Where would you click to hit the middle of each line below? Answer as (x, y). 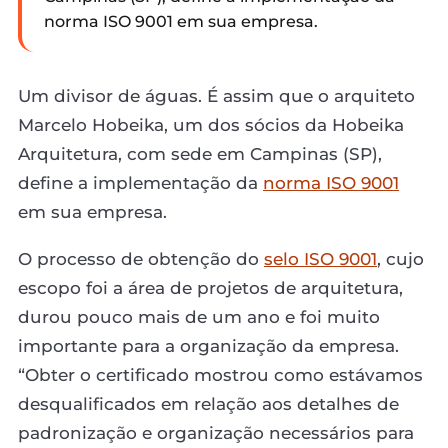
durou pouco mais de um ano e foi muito (199, 316)
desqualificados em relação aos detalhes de (208, 403)
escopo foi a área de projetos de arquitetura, (210, 287)
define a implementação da (140, 182)
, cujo (400, 258)
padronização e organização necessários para (216, 432)
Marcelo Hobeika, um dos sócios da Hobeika (211, 124)
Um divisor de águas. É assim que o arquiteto (216, 95)
